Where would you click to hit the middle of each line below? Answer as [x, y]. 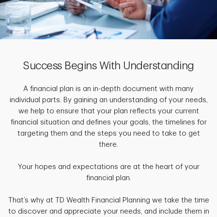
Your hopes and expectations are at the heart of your [108, 167]
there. [108, 144]
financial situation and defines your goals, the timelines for [108, 122]
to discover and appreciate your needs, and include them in [108, 211]
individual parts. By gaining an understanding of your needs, [108, 100]
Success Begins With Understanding [108, 66]
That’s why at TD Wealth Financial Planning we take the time [108, 200]
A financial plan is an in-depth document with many [108, 89]
